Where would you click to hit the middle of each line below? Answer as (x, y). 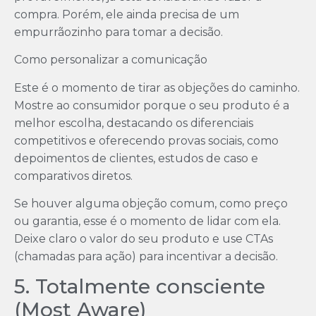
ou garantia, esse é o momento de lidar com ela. (147, 221)
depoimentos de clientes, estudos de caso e (136, 158)
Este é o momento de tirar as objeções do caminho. (157, 87)
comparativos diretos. (75, 176)
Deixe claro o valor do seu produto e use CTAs (144, 238)
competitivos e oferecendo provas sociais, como (146, 140)
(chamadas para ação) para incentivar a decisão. (146, 256)
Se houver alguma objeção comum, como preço (151, 203)
